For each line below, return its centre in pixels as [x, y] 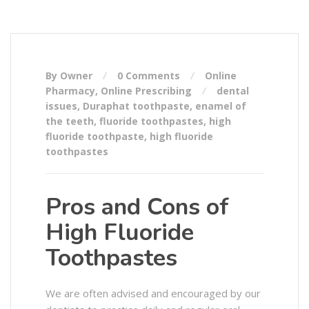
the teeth [70, 121]
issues [61, 106]
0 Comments [149, 76]
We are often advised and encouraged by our [153, 293]
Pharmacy [70, 91]
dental [233, 91]
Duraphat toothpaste [136, 106]
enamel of [221, 106]
